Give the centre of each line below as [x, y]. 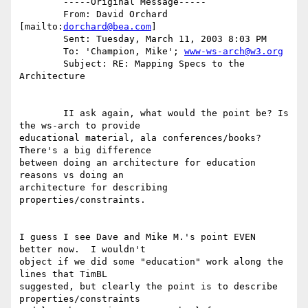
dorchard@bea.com [107, 27]
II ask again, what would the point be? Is [41, 113]
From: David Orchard [41, 14]
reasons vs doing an [71, 175]
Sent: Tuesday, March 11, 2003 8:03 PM [41, 39]
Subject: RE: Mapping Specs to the [41, 64]
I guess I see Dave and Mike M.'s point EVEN [137, 237]
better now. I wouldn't [82, 250]
